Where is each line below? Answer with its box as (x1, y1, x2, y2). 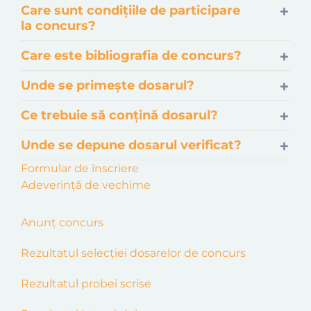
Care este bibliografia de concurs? (21, 48, 242, 63)
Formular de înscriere (21, 162, 139, 175)
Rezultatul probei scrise (21, 277, 151, 290)
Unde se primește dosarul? (21, 78, 194, 93)
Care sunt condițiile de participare (21, 3, 240, 18)
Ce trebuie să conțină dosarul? (21, 108, 218, 123)
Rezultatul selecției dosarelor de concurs (21, 246, 246, 260)
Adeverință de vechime (21, 178, 151, 192)
